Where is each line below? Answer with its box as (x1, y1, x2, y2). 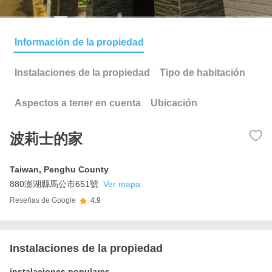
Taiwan (10, 164, 39, 174)
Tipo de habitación (160, 67, 245, 78)
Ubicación (151, 97, 197, 108)
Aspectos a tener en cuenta (15, 97, 141, 108)
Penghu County (44, 164, 109, 174)
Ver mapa (103, 178, 140, 189)
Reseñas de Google (10, 196, 76, 205)
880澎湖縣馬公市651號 (10, 178, 98, 189)
